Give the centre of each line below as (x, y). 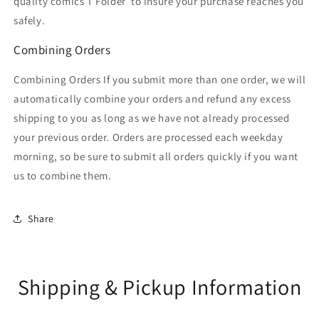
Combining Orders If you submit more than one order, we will (160, 79)
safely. (30, 20)
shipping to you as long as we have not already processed (152, 118)
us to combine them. (63, 176)
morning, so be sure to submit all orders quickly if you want (156, 156)
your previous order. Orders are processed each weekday (148, 137)
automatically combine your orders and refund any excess (153, 99)
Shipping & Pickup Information (159, 287)
